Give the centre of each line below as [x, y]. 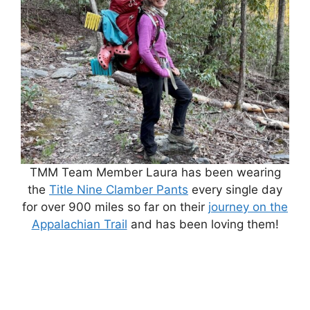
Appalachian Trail [79, 224]
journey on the [248, 207]
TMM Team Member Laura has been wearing [155, 172]
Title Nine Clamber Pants [119, 189]
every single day [235, 189]
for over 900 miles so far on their [115, 207]
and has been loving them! [203, 224]
